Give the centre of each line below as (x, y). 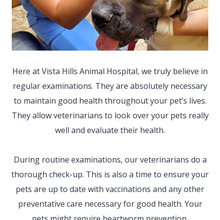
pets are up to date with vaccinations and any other (110, 189)
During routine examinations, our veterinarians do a (110, 160)
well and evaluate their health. (110, 130)
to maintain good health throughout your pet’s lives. (110, 101)
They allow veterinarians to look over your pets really (110, 115)
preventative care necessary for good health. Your (110, 204)
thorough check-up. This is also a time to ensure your (110, 174)
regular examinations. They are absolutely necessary (110, 86)
